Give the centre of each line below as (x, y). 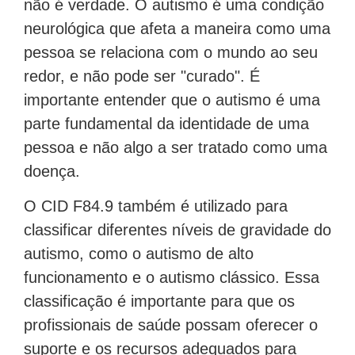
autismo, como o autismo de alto (139, 253)
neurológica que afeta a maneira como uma (177, 28)
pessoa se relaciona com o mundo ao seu (171, 52)
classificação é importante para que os (159, 301)
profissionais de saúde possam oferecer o (171, 324)
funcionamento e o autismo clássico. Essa (172, 277)
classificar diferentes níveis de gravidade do (177, 229)
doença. (52, 171)
